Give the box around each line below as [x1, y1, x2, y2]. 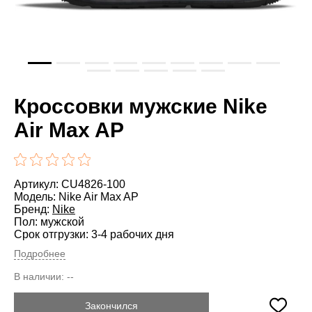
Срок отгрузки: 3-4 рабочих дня [14, 228, 174, 240]
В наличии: [14, 270, 67, 282]
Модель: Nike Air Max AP [14, 190, 139, 203]
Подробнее [14, 247, 65, 259]
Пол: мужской [14, 215, 84, 228]
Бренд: [14, 203, 52, 215]
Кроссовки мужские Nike [14, 94, 267, 118]
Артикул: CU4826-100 [14, 178, 125, 190]
